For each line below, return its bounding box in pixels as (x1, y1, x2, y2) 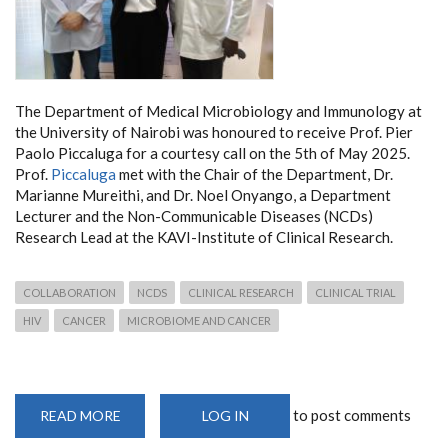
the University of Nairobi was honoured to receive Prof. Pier (15, 122, 413, 141)
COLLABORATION (23, 285, 116, 299)
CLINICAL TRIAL (315, 285, 396, 299)
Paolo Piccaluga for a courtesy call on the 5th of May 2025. (15, 143, 410, 162)
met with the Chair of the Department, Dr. (116, 164, 393, 183)
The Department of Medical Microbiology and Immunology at (15, 101, 422, 120)
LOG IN (201, 406, 249, 424)
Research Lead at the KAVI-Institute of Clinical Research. (15, 227, 393, 246)
